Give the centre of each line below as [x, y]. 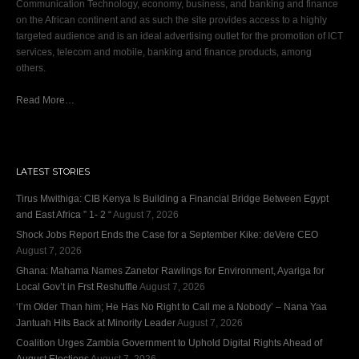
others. [31, 68]
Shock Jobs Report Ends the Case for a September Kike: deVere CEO [167, 235]
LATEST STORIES [53, 171]
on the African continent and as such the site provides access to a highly [171, 20]
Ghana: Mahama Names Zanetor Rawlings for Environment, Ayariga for [170, 271]
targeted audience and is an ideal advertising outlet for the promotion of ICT [179, 36]
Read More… [45, 100]
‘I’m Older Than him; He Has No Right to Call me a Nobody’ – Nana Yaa [171, 307]
